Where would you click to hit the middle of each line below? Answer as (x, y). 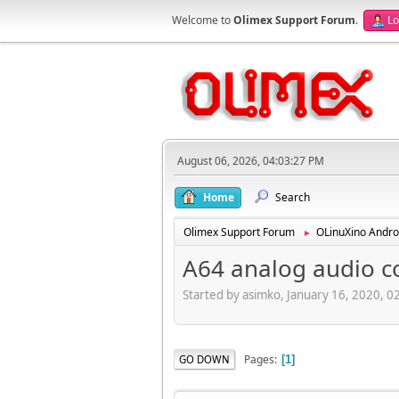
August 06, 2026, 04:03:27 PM (251, 161)
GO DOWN (204, 359)
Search (293, 197)
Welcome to (203, 20)
